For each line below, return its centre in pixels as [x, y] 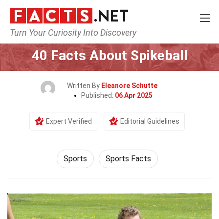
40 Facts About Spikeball [109, 55]
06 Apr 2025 [134, 95]
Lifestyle [108, 37]
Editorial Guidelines [150, 121]
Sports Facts [128, 159]
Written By [84, 86]
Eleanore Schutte [129, 86]
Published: [98, 95]
